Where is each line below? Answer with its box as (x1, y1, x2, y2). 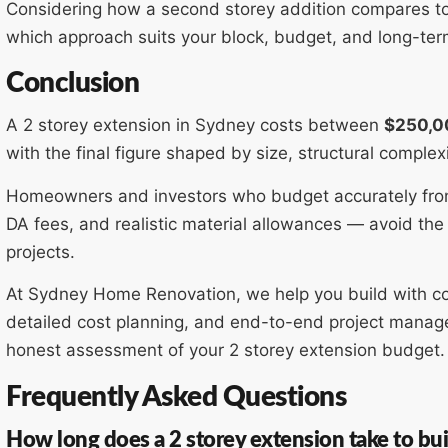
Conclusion (6, 69, 139, 98)
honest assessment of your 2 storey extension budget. (6, 340, 445, 361)
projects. (6, 241, 75, 262)
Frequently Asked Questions (6, 382, 346, 411)
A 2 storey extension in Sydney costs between (6, 115, 384, 136)
